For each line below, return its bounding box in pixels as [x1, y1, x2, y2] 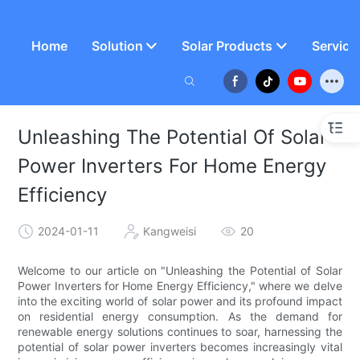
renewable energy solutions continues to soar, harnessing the [18, 325, 342, 339]
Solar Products [182, 37, 273, 54]
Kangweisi [143, 223, 197, 238]
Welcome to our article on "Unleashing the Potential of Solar [18, 264, 342, 278]
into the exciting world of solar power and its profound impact [18, 294, 342, 309]
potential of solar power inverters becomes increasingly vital [18, 340, 342, 354]
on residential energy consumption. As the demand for [18, 309, 342, 324]
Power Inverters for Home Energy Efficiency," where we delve [18, 279, 342, 293]
